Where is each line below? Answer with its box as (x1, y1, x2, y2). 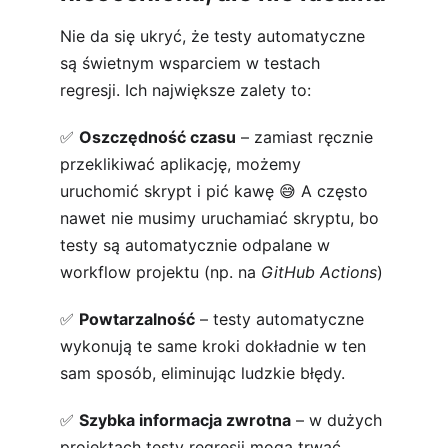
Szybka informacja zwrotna (79, 410, 291, 430)
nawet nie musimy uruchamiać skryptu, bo (60, 208, 384, 228)
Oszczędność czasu (79, 127, 236, 147)
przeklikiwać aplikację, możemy (60, 154, 306, 174)
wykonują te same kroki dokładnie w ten (60, 336, 371, 356)
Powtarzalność (79, 309, 195, 329)
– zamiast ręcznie (236, 127, 378, 147)
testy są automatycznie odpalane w (60, 235, 335, 255)
